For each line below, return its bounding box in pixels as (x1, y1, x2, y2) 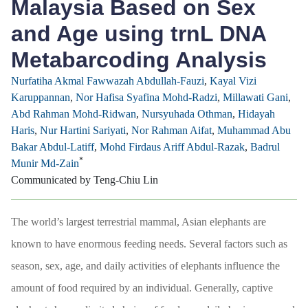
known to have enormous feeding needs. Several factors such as (11, 238, 287, 250)
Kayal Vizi (210, 75, 256, 87)
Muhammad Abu (217, 124, 291, 137)
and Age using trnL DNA (11, 21, 266, 47)
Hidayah (238, 108, 275, 120)
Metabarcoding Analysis (11, 47, 267, 73)
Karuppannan (11, 91, 70, 104)
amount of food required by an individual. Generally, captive (11, 282, 273, 294)
